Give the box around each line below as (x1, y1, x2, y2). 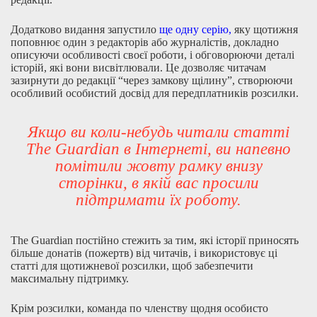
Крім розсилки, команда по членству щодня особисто (11, 302, 268, 314)
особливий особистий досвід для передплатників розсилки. (11, 86, 299, 99)
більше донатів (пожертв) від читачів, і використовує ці (11, 247, 277, 259)
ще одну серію (159, 23, 229, 35)
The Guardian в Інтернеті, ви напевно (26, 139, 291, 158)
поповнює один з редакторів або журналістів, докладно (11, 35, 279, 48)
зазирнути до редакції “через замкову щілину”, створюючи (11, 74, 293, 86)
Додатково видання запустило (11, 23, 159, 35)
